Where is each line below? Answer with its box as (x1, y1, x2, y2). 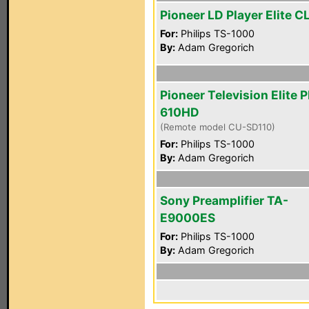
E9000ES (160, 210, 215, 225)
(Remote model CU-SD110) (160, 121, 275, 132)
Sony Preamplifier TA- (160, 193, 288, 208)
